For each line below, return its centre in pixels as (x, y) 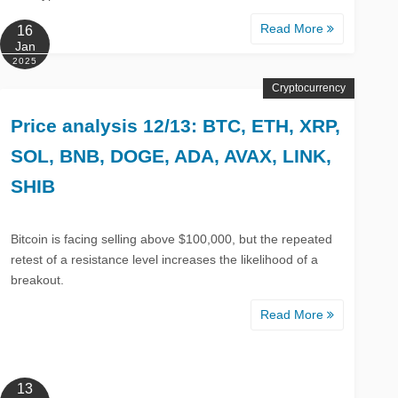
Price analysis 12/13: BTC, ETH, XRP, (176, 125)
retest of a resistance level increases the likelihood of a (165, 259)
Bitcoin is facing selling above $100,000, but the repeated (172, 239)
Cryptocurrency (309, 88)
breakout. (38, 279)
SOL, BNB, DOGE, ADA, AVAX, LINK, (171, 155)
